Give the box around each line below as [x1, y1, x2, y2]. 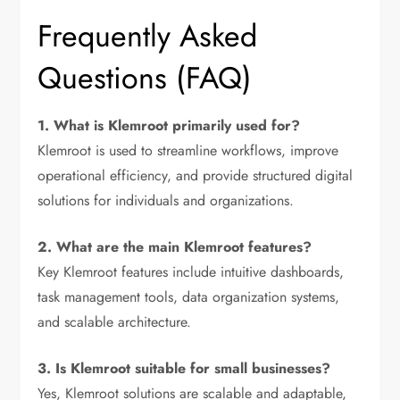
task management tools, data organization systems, [37, 287, 340, 308]
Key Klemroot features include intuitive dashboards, [37, 262, 345, 283]
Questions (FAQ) [37, 56, 253, 101]
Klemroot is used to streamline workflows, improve [37, 140, 339, 162]
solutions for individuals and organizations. [37, 190, 295, 212]
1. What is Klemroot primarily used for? [37, 115, 301, 137]
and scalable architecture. [37, 312, 192, 333]
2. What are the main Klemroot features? [37, 237, 312, 258]
